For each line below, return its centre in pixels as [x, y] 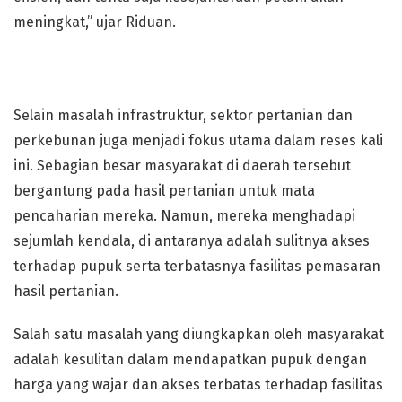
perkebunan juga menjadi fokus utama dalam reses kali [198, 140]
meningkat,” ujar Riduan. [95, 22]
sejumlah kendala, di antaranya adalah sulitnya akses [192, 241]
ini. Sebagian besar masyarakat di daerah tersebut [182, 166]
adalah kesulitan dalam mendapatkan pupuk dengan [190, 359]
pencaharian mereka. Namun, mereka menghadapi [184, 216]
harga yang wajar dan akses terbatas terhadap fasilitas [198, 385]
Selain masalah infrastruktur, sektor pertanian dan [183, 115]
